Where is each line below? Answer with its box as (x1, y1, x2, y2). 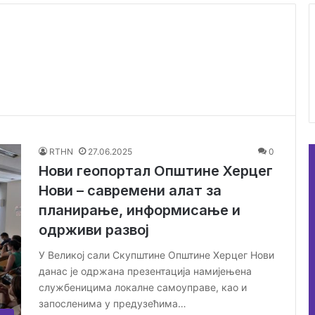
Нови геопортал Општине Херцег (39, 162, 273, 179)
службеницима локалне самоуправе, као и (39, 281, 247, 293)
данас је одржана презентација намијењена (39, 264, 252, 277)
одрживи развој (39, 221, 149, 238)
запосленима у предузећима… (39, 297, 186, 309)
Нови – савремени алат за (39, 181, 221, 199)
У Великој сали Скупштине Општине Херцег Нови (39, 248, 274, 261)
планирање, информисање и (39, 201, 240, 219)
